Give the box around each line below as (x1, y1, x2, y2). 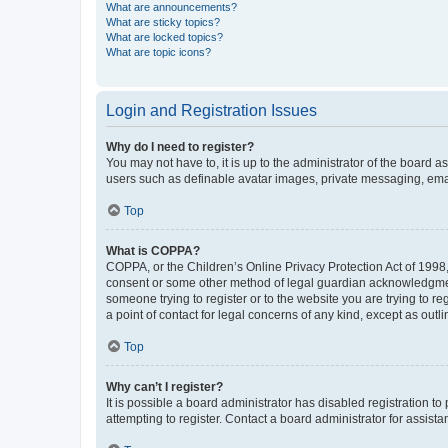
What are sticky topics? (106, 16, 220, 28)
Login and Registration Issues (106, 102, 317, 119)
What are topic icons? (106, 46, 211, 58)
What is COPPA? (106, 244, 200, 258)
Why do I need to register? (106, 140, 254, 154)
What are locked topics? (106, 31, 223, 43)
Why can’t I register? (106, 380, 223, 394)
